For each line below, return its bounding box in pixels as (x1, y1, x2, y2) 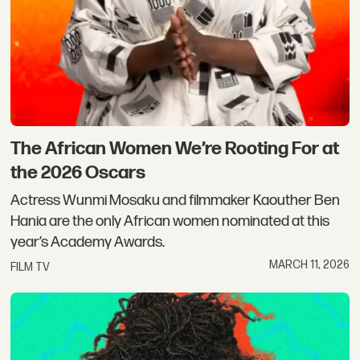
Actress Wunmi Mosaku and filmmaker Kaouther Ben (10, 190, 341, 210)
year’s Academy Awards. (10, 232, 166, 252)
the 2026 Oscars (10, 162, 146, 185)
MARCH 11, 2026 (268, 258, 350, 272)
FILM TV (10, 260, 51, 275)
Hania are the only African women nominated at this (10, 211, 330, 231)
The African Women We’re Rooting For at (10, 137, 340, 161)
